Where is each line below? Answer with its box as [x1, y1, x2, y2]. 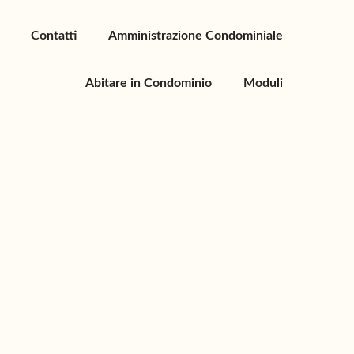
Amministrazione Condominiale [108, 29, 283, 42]
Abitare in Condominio [85, 77, 212, 89]
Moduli [243, 77, 283, 89]
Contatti [31, 29, 77, 42]
